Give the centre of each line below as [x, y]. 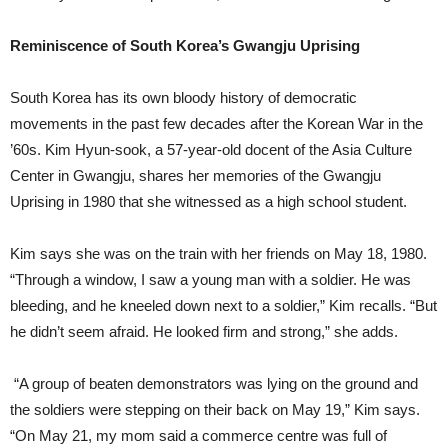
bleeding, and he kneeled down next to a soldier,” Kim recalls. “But [223, 306]
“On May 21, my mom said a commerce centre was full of [198, 436]
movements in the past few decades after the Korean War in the [216, 124]
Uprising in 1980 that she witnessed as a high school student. [210, 202]
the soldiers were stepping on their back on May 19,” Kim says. [215, 410]
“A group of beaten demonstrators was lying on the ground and [214, 384]
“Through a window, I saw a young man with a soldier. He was [210, 280]
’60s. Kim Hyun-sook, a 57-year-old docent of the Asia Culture [211, 150]
